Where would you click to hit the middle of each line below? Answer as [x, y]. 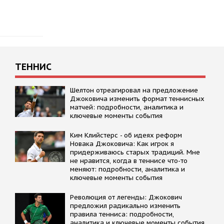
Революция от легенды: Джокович [126, 197]
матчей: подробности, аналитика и [127, 107]
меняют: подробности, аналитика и [127, 169]
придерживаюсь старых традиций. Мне [135, 152]
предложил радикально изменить [125, 205]
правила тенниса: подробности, [122, 214]
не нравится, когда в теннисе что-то [129, 160]
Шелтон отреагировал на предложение [134, 90]
